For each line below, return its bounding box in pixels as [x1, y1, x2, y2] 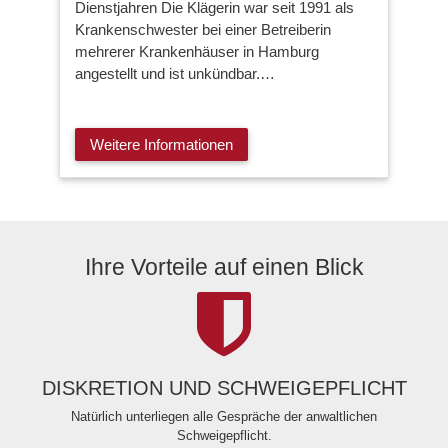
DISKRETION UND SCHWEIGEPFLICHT [41, 377, 407, 400]
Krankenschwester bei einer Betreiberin [75, 21, 331, 39]
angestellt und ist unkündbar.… [75, 65, 275, 83]
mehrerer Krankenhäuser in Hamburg [75, 43, 319, 61]
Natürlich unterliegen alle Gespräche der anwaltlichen [71, 408, 377, 424]
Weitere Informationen [90, 135, 233, 153]
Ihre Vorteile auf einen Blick [84, 254, 364, 280]
